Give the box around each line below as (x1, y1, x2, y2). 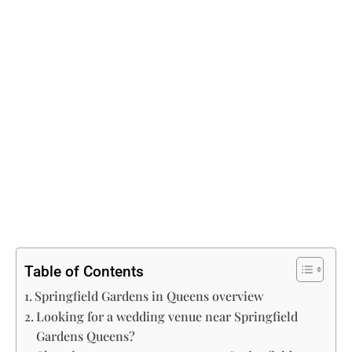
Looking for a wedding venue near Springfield (36, 307, 299, 324)
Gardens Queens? (36, 327, 136, 344)
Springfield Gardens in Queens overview (35, 287, 264, 304)
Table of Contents (24, 262, 144, 280)
